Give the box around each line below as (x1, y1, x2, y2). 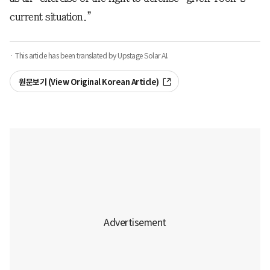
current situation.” (10, 11, 93, 22)
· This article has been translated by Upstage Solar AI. (10, 51, 169, 60)
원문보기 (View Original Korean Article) (19, 77, 159, 87)
